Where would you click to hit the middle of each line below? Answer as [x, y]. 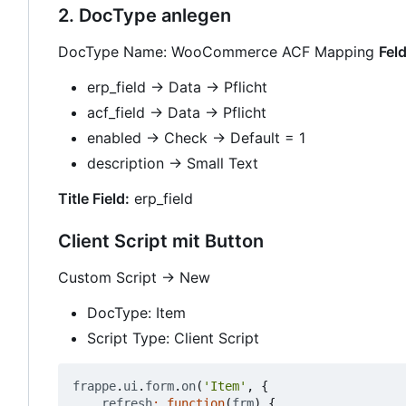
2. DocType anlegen [145, 16]
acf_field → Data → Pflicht [177, 113]
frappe [94, 387]
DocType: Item [136, 313]
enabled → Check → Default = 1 [196, 138]
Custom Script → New [134, 278]
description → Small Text [173, 164]
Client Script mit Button [161, 242]
